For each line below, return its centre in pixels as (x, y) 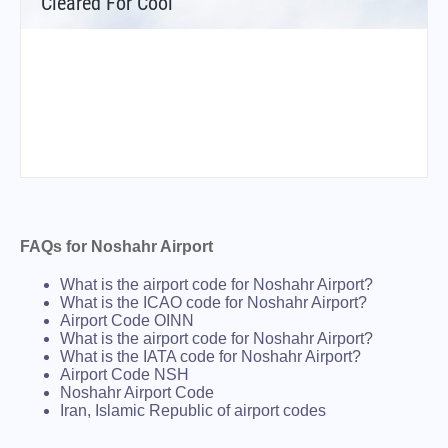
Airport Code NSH (124, 374)
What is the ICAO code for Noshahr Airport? (213, 302)
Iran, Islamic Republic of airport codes (193, 410)
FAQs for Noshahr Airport (116, 246)
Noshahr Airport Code (137, 392)
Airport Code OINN (127, 320)
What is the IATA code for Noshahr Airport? (210, 356)
